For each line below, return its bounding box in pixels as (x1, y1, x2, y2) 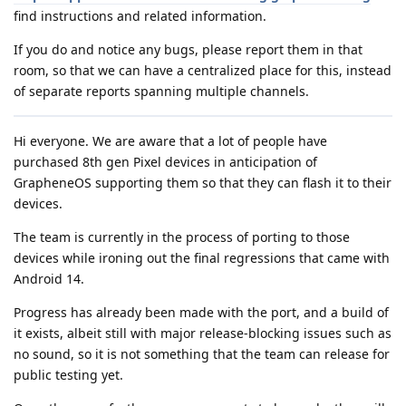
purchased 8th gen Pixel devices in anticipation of (14, 152, 317, 170)
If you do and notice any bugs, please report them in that (14, 40, 362, 58)
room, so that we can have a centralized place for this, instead (14, 61, 391, 79)
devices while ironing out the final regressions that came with (14, 248, 390, 266)
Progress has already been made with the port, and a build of (14, 303, 389, 321)
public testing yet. (14, 365, 123, 383)
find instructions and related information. (14, 6, 266, 24)
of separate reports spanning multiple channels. (14, 82, 309, 100)
